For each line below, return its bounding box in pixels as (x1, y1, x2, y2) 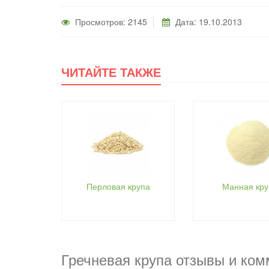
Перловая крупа (86, 180, 150, 193)
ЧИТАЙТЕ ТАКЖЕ (61, 63, 161, 81)
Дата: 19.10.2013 (173, 16, 242, 28)
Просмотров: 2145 (73, 16, 147, 28)
